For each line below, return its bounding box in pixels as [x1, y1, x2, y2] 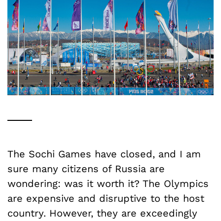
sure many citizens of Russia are [7, 162, 165, 175]
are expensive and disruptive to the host [7, 192, 204, 204]
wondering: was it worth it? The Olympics [7, 177, 209, 189]
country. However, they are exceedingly [7, 207, 197, 219]
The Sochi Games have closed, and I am [7, 147, 201, 160]
